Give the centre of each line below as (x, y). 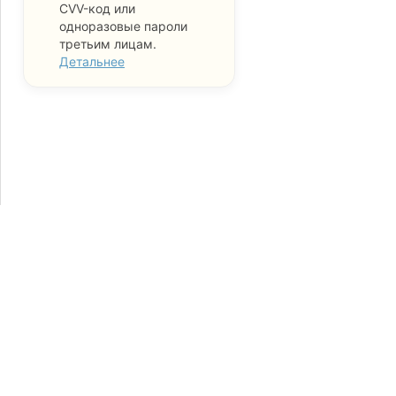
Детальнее (92, 61)
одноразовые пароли (123, 26)
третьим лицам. (108, 44)
